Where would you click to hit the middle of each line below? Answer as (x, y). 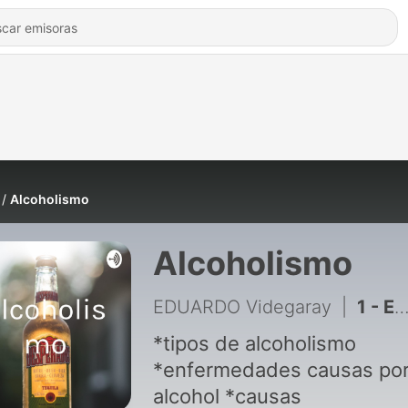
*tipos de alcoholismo (254, 343)
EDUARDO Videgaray (242, 307)
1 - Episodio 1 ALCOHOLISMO (375, 307)
